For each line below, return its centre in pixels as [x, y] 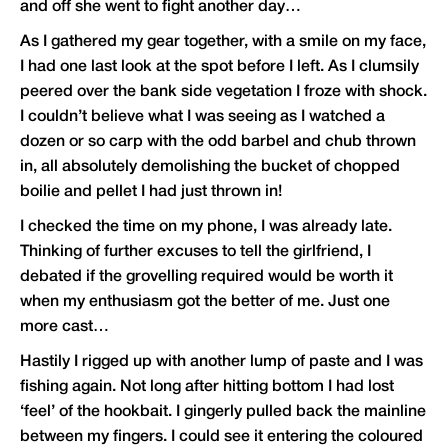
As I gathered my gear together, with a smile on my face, [223, 42]
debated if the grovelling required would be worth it [206, 277]
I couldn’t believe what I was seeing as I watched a [202, 117]
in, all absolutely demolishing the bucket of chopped [210, 167]
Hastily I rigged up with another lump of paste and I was [221, 362]
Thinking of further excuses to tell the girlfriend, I [195, 252]
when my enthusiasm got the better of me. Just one [205, 302]
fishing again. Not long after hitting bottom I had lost [207, 387]
